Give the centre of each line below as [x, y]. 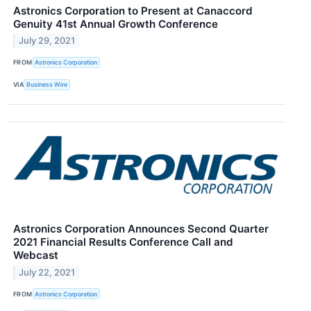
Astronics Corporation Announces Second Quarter [141, 229]
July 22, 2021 [47, 272]
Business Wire [47, 85]
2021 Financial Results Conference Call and [123, 242]
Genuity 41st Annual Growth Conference [116, 24]
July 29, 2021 [47, 41]
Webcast [36, 255]
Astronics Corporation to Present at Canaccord [133, 10]
